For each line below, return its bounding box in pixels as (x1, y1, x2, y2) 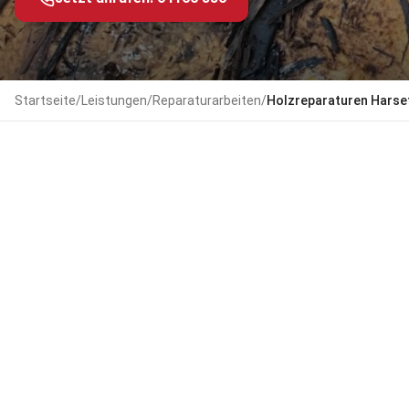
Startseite (15, 93, 76, 108)
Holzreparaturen (267, 93, 368, 108)
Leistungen (81, 93, 147, 108)
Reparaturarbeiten (152, 93, 261, 108)
